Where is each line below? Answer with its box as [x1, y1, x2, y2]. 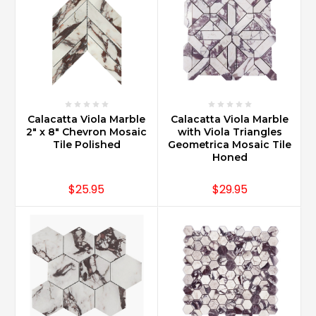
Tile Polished [52, 138, 121, 151]
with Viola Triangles [177, 125, 282, 138]
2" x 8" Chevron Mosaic [26, 125, 147, 138]
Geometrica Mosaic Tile [168, 138, 291, 151]
